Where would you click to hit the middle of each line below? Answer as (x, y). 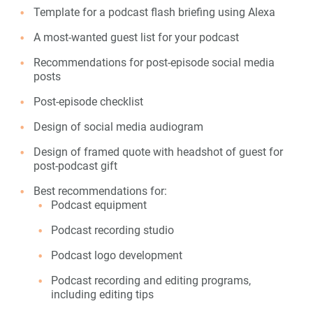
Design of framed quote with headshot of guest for (158, 152)
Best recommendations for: (100, 191)
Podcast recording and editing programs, (151, 280)
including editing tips (102, 294)
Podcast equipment (99, 205)
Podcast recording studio (112, 230)
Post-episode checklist (88, 101)
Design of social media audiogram (118, 126)
